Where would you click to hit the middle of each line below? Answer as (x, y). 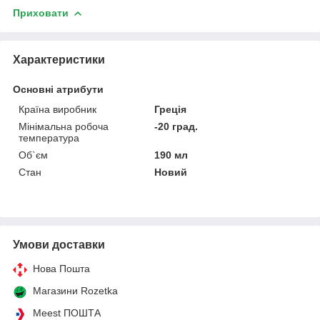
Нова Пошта (61, 268)
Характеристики (59, 59)
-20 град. (176, 126)
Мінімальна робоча (64, 126)
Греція (171, 109)
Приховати (41, 12)
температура (49, 137)
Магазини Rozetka (75, 290)
